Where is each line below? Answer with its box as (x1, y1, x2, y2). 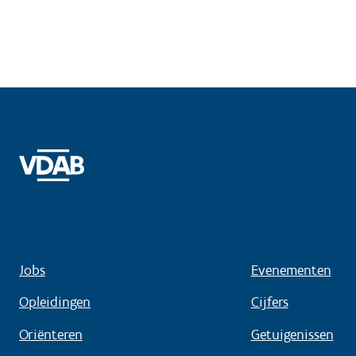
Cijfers (250, 293, 288, 311)
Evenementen (250, 261, 331, 279)
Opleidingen (19, 293, 91, 311)
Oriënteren (19, 325, 83, 343)
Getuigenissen (250, 325, 334, 343)
